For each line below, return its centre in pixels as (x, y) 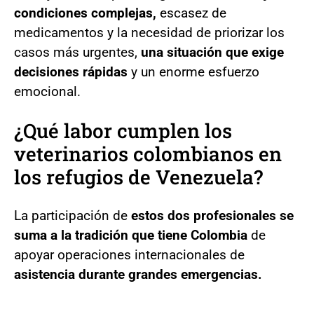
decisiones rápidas (71, 71)
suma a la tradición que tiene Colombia (131, 235)
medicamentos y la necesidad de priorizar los (149, 32)
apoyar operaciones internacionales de (129, 254)
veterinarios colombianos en (148, 153)
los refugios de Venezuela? (138, 177)
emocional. (47, 91)
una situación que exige (212, 52)
